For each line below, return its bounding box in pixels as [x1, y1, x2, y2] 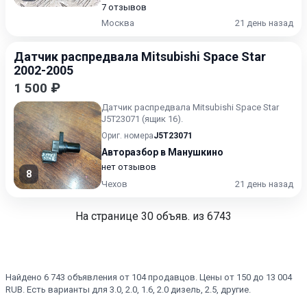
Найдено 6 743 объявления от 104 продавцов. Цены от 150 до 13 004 [5, 272, 292, 282]
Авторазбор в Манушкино [101, 147, 223, 158]
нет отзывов [101, 162, 156, 172]
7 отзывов [101, 2, 147, 12]
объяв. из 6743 [153, 210, 232, 223]
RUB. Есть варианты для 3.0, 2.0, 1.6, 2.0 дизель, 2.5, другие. [5, 284, 251, 295]
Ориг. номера [101, 131, 153, 140]
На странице [75, 210, 141, 223]
